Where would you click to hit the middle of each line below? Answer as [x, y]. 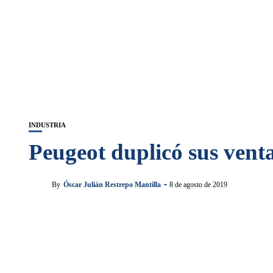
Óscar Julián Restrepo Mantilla [112, 184]
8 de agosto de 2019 [198, 184]
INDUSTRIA [47, 125]
